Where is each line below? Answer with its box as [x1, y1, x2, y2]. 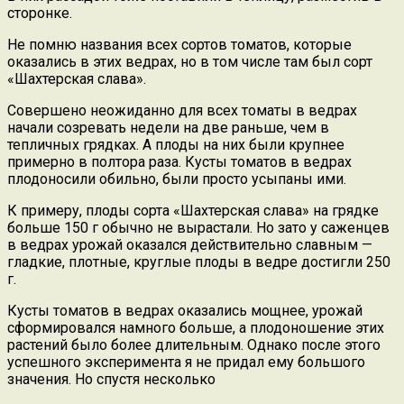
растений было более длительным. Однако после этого [7, 336, 381, 354]
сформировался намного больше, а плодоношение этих [7, 319, 384, 337]
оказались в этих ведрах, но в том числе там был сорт [7, 53, 372, 71]
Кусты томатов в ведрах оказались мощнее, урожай [7, 302, 363, 320]
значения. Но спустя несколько [7, 371, 216, 389]
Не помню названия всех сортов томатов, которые [7, 36, 352, 54]
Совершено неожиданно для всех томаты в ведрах [7, 102, 357, 120]
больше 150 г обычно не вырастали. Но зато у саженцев [7, 219, 390, 237]
